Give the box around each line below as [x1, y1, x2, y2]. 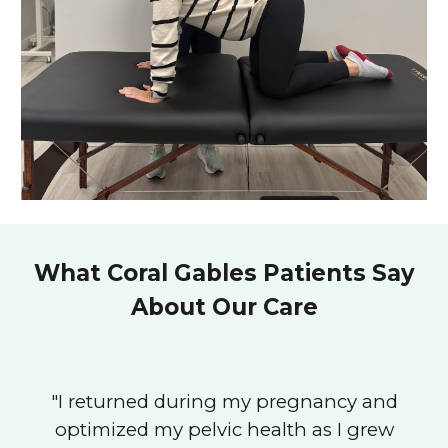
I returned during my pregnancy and [57, 390, 398, 413]
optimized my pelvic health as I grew [54, 418, 394, 441]
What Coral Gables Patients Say [33, 259, 415, 287]
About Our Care [130, 293, 318, 321]
